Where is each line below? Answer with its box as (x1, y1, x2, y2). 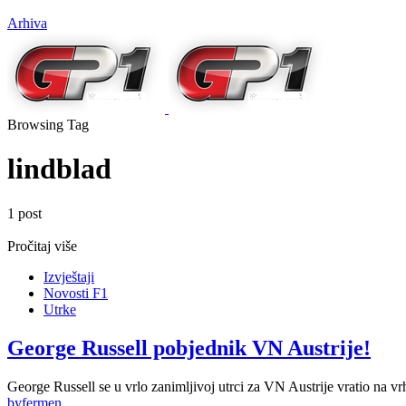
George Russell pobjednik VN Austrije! (7, 335, 371, 360)
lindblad (7, 152, 111, 186)
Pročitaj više (7, 237, 77, 254)
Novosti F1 (43, 285, 108, 301)
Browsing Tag (7, 116, 89, 132)
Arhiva (7, 14, 47, 31)
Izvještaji (43, 268, 94, 285)
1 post (7, 205, 42, 221)
